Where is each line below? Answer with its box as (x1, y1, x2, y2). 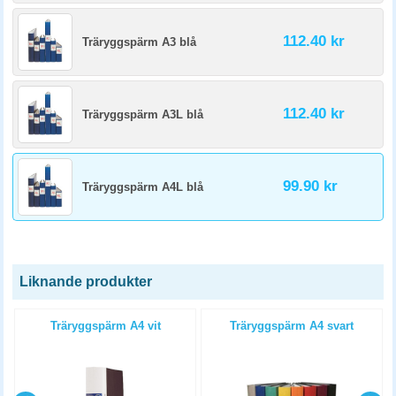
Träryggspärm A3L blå (82, 108, 203, 121)
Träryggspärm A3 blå (82, 35, 196, 49)
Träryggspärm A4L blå (82, 180, 203, 194)
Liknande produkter (19, 274, 152, 289)
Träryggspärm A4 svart (230, 319, 354, 332)
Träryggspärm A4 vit (49, 319, 161, 332)
